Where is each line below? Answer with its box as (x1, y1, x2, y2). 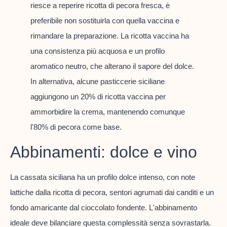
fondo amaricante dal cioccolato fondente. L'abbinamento (10, 203, 197, 212)
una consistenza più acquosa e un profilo (30, 47, 165, 56)
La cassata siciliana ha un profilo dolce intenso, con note (10, 173, 195, 182)
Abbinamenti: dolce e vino (10, 143, 197, 162)
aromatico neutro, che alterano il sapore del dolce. (30, 62, 194, 71)
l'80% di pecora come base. (30, 123, 122, 132)
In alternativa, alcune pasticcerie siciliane (30, 77, 165, 86)
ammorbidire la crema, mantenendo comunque (30, 107, 185, 117)
